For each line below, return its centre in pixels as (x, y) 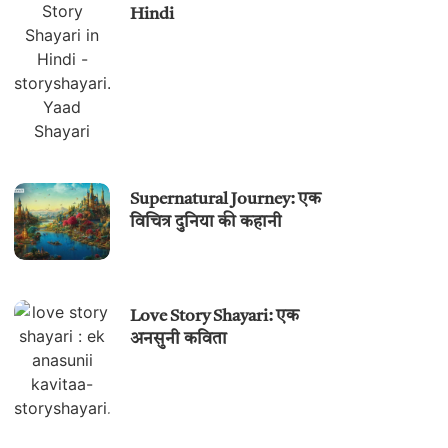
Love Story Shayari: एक (215, 317)
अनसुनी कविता (179, 340)
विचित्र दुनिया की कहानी (206, 223)
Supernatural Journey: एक (226, 200)
